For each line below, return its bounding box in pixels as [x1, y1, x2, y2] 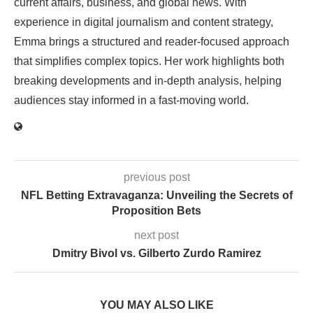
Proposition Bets [112, 204, 201, 217]
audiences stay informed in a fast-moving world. [14, 94, 249, 106]
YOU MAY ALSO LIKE [99, 298, 214, 311]
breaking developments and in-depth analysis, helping [14, 74, 282, 87]
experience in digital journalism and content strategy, [14, 15, 273, 28]
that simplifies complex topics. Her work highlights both [14, 54, 284, 67]
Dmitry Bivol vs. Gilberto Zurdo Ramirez [52, 247, 261, 259]
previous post [123, 170, 190, 183]
